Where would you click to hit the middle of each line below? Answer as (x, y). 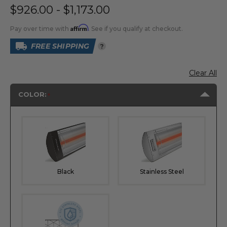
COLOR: (32, 94)
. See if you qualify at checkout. (136, 29)
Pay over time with (40, 29)
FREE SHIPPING (60, 46)
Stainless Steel (162, 171)
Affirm (79, 28)
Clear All (203, 73)
